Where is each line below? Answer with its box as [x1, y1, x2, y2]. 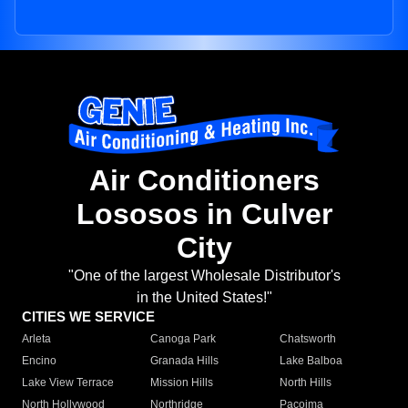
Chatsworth [279, 332, 336, 346]
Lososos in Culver [76, 198, 332, 231]
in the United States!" [136, 290, 272, 306]
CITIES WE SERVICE [22, 309, 155, 325]
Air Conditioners [88, 164, 320, 198]
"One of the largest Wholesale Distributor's [67, 268, 341, 284]
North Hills [279, 376, 331, 390]
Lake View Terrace [22, 376, 114, 390]
